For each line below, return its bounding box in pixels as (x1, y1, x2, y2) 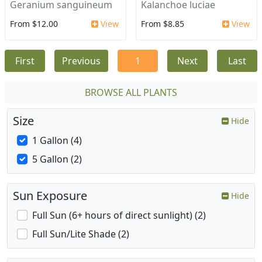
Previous (62, 54, 101, 68)
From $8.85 (141, 18, 184, 30)
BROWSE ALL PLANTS (85, 86, 177, 99)
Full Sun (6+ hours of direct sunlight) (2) (32, 209, 206, 222)
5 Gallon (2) (32, 153, 82, 166)
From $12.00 (10, 18, 58, 30)
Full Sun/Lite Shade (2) (32, 227, 129, 241)
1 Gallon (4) (32, 134, 82, 147)
